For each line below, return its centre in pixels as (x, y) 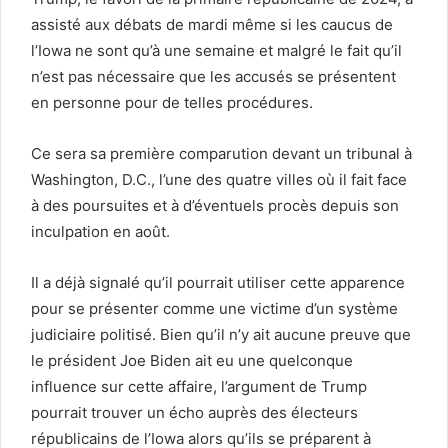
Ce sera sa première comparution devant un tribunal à (221, 153)
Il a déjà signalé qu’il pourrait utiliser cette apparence (218, 282)
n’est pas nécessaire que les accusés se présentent (213, 76)
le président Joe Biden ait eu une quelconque (192, 360)
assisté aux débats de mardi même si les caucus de (212, 24)
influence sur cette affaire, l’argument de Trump (199, 386)
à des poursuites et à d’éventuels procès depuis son (215, 205)
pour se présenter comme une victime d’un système (214, 308)
